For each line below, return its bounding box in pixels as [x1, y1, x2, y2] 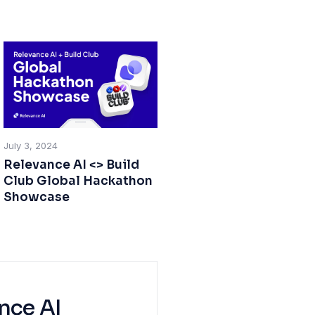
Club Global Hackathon [4, 174, 153, 189]
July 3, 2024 [4, 140, 58, 152]
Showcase [4, 190, 70, 205]
